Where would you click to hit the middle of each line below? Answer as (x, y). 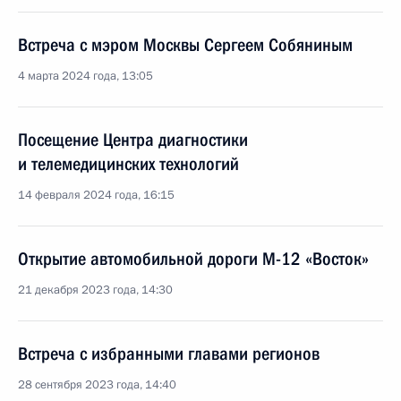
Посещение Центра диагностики (133, 140)
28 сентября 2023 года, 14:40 (97, 385)
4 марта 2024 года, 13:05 (85, 76)
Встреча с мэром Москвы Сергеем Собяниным (185, 45)
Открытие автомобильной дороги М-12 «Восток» (193, 259)
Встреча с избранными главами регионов (169, 354)
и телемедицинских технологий (128, 164)
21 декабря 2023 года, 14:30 (95, 290)
